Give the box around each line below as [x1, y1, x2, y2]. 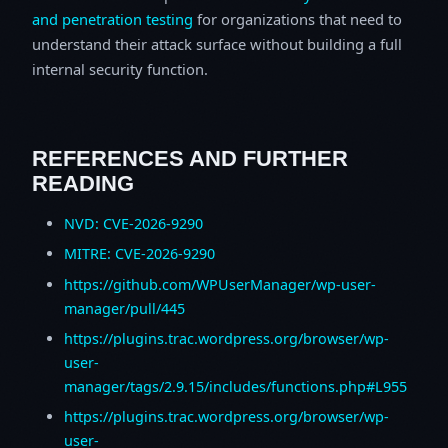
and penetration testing [32, 8, 193, 29]
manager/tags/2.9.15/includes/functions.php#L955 [64, 377, 407, 397]
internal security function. [32, 58, 208, 79]
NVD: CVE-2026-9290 [64, 213, 203, 233]
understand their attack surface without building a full [32, 33, 402, 54]
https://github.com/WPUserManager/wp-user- [64, 274, 376, 294]
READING [32, 170, 134, 196]
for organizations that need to [193, 8, 402, 29]
